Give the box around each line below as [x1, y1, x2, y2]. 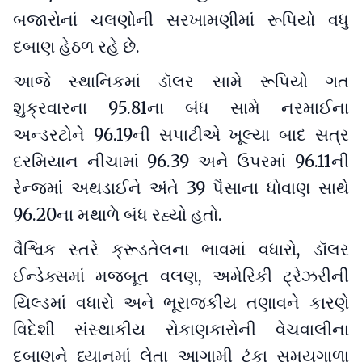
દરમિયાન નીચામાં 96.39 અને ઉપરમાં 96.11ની [13, 150, 349, 172]
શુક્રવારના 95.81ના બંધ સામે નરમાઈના [13, 97, 349, 119]
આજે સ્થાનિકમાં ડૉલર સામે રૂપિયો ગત [13, 70, 349, 92]
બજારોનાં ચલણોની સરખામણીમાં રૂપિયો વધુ [13, 9, 349, 31]
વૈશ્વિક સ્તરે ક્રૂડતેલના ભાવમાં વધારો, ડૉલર [13, 239, 349, 261]
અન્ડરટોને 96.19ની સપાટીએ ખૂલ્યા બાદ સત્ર [13, 124, 349, 145]
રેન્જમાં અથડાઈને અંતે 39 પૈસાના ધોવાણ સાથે [13, 177, 349, 199]
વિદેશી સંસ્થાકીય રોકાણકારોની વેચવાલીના [13, 319, 349, 341]
